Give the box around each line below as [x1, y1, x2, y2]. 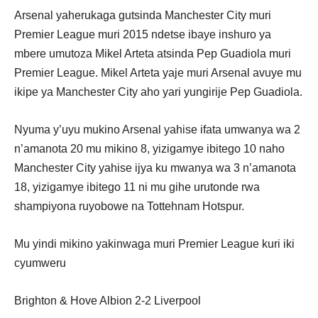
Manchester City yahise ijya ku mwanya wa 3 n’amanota [14, 161, 296, 174]
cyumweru [14, 256, 66, 269]
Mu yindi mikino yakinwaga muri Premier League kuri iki [14, 237, 295, 250]
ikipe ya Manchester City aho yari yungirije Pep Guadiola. [14, 85, 302, 98]
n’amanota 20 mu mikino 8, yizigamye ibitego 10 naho [14, 142, 285, 155]
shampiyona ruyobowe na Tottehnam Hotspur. [14, 199, 244, 212]
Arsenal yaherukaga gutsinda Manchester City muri [14, 9, 271, 21]
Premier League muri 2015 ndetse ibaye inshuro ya [14, 28, 271, 40]
